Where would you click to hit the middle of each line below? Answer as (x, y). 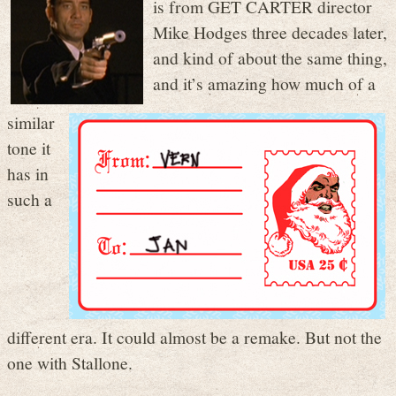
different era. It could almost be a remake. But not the (194, 336)
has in (28, 173)
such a (30, 198)
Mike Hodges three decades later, (270, 31)
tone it (29, 147)
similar (31, 122)
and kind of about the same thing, (270, 57)
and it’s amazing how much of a (264, 83)
